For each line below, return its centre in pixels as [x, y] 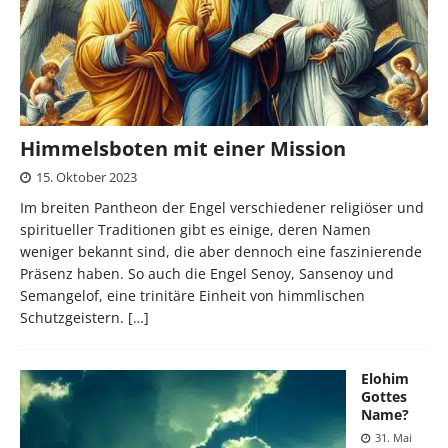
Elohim [385, 378]
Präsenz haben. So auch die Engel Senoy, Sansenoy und [207, 273]
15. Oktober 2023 [86, 176]
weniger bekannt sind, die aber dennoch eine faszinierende [221, 251]
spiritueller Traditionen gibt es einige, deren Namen [195, 229]
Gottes [384, 396]
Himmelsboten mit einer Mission [183, 148]
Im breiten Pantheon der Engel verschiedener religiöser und [222, 207]
